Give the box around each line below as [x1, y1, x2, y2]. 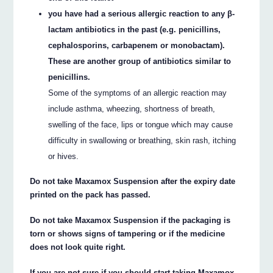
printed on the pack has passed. [30, 190, 151, 200]
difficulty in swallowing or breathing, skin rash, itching [48, 136, 236, 146]
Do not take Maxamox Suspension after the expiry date [30, 177, 236, 186]
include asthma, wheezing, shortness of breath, [48, 104, 216, 114]
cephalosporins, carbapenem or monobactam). [48, 41, 225, 51]
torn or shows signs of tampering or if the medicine [30, 229, 225, 239]
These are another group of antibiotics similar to [48, 57, 232, 66]
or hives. [48, 152, 79, 161]
